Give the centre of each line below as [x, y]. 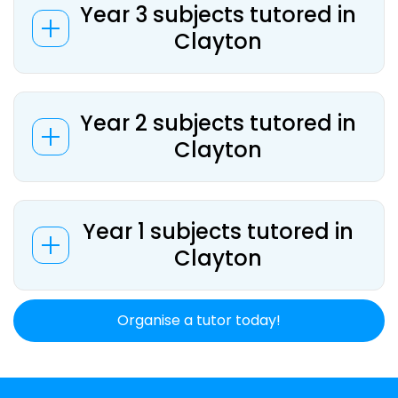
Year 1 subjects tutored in [218, 231]
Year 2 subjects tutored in [218, 123]
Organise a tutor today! [199, 320]
